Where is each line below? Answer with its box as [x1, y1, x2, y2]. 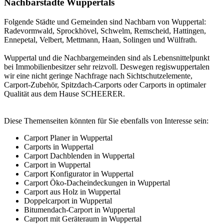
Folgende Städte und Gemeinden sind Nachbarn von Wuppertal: [4, 17, 206, 26]
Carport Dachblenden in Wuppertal [24, 151, 134, 160]
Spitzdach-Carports [61, 80, 121, 89]
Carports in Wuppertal [24, 142, 93, 151]
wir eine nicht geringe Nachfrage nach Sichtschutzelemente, [4, 71, 192, 80]
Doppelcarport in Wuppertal [24, 196, 112, 205]
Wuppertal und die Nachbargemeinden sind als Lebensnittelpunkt [4, 53, 209, 62]
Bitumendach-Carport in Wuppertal [24, 205, 135, 214]
